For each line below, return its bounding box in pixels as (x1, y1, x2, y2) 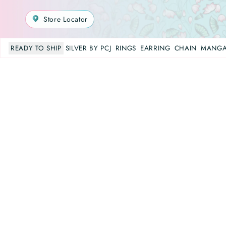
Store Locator (43, 14, 88, 24)
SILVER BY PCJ (65, 43, 111, 53)
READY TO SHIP (11, 43, 62, 53)
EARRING (140, 43, 171, 53)
